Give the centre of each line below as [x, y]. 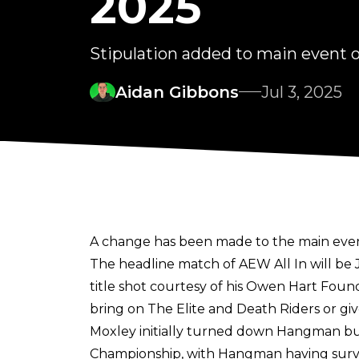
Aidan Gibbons [177, 92]
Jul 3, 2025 [302, 92]
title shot [120, 286]
